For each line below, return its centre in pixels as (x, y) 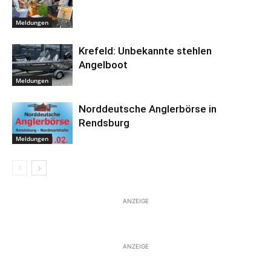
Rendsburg (104, 122)
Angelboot (103, 64)
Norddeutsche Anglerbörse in (148, 109)
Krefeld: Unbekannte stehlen (145, 51)
